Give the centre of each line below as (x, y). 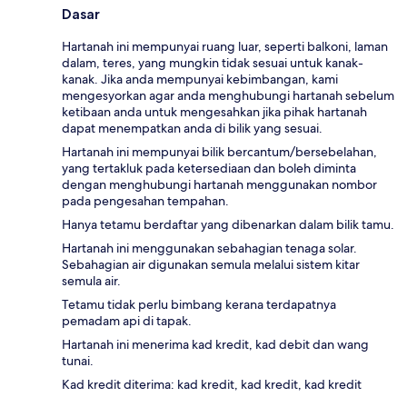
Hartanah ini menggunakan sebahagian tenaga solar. (209, 248)
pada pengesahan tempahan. (145, 200)
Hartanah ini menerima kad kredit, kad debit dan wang (215, 344)
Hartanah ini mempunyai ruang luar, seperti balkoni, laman (225, 46)
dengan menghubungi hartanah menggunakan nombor (219, 184)
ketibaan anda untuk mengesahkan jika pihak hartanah (214, 111)
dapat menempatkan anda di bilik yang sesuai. (192, 128)
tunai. (78, 360)
